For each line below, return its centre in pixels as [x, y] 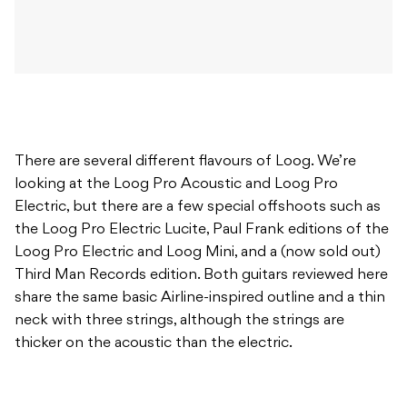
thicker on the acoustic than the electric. [154, 344]
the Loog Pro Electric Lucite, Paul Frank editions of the [202, 230]
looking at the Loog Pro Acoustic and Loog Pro [176, 185]
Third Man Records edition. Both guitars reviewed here [201, 276]
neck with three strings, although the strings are [179, 321]
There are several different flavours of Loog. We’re [185, 162]
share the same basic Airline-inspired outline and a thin [200, 298]
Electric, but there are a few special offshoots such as [198, 208]
